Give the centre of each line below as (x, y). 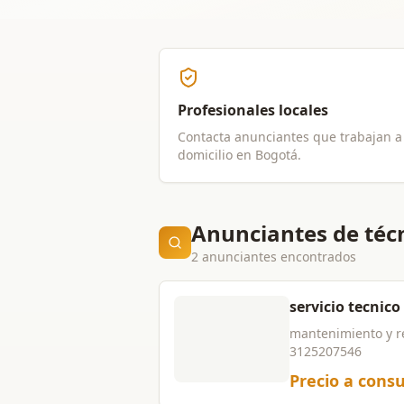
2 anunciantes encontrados (274, 257)
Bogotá (276, 155)
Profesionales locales (253, 110)
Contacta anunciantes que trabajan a (290, 137)
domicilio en (216, 155)
